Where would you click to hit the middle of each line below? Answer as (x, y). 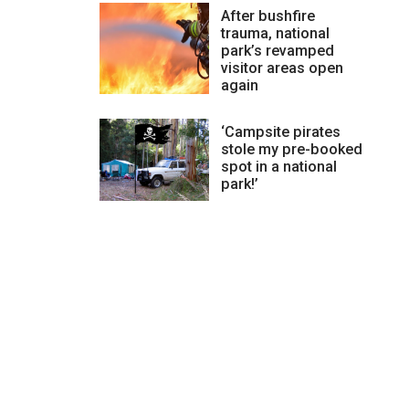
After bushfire (267, 16)
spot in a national (278, 166)
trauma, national (275, 33)
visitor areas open (282, 68)
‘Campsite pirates (280, 131)
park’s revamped (277, 50)
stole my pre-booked (291, 149)
